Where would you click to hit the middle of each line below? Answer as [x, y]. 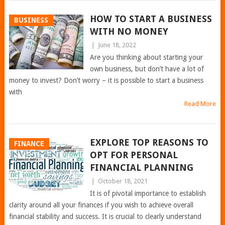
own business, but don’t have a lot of [147, 69]
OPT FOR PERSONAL [134, 155]
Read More [200, 104]
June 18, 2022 [117, 45]
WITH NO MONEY [129, 31]
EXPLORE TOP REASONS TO [149, 142]
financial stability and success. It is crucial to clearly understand [105, 216]
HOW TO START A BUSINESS [151, 19]
